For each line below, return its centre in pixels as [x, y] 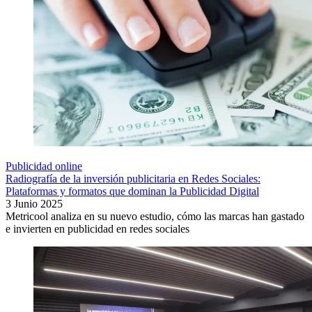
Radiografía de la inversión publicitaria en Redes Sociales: [133, 179]
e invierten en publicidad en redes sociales [97, 229]
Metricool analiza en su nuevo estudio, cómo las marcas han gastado [155, 217]
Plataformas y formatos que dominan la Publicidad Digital [132, 192]
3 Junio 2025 [34, 204]
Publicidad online [44, 166]
